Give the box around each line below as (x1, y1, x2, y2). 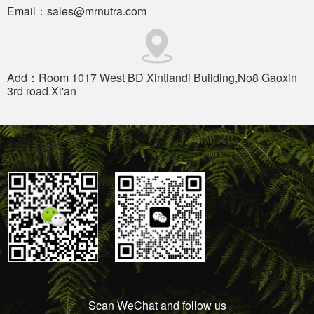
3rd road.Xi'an (7, 83, 76, 100)
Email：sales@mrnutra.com (7, 3, 146, 20)
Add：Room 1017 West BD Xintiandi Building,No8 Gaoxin (7, 69, 297, 86)
